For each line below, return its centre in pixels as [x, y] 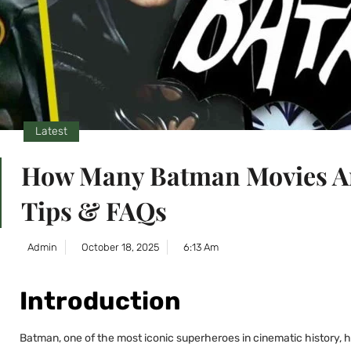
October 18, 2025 [120, 248]
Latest [51, 132]
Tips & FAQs [94, 211]
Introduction [100, 301]
